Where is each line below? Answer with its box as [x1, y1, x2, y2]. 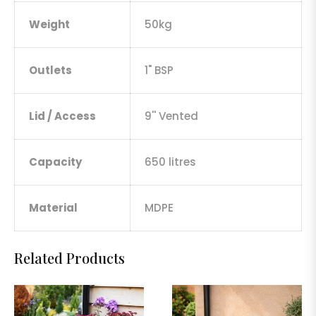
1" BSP [145, 63, 174, 78]
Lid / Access [29, 109, 96, 124]
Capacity [29, 154, 82, 170]
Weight [29, 17, 70, 32]
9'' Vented [145, 109, 198, 124]
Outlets [29, 63, 72, 78]
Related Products [14, 248, 125, 268]
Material [29, 200, 78, 216]
